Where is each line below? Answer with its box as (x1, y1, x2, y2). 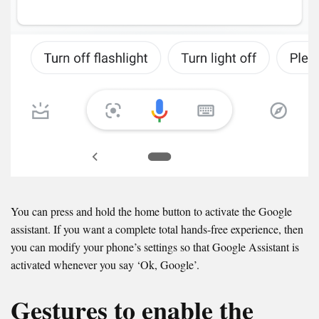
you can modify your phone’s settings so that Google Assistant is (11, 239, 299, 254)
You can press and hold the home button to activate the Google (11, 203, 292, 219)
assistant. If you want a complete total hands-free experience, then (11, 221, 303, 236)
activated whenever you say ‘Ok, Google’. (11, 256, 199, 272)
